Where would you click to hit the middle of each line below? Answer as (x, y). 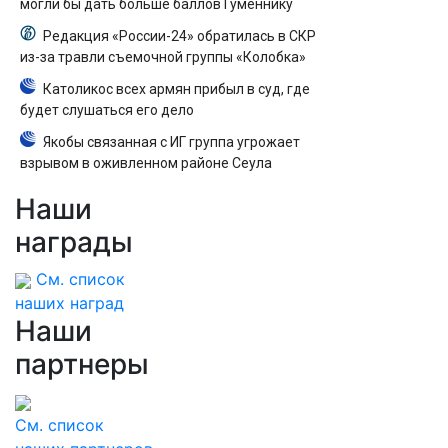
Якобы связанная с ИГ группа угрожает (171, 142)
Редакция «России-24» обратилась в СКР (179, 36)
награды (74, 242)
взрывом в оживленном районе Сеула (146, 163)
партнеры (82, 364)
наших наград (69, 303)
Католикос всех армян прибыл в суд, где (176, 89)
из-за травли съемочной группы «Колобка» (163, 57)
